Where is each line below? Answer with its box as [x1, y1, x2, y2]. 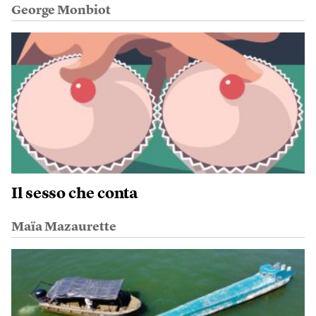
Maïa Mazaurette [11, 221, 116, 233]
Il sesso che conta [11, 186, 139, 202]
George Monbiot [11, 4, 111, 17]
